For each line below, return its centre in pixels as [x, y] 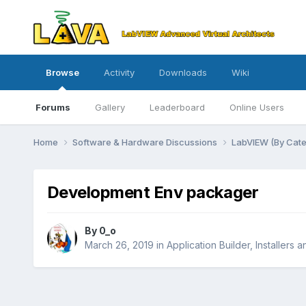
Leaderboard [177, 107]
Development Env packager [153, 192]
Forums [53, 107]
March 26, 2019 [119, 245]
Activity [119, 72]
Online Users [256, 107]
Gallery [110, 107]
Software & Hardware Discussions [145, 142]
